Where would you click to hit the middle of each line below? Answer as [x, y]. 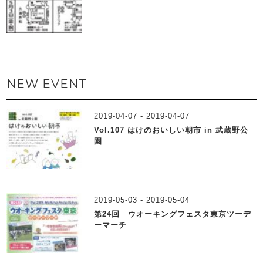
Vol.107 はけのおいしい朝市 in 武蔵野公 [171, 130]
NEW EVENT [47, 84]
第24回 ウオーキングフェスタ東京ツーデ [173, 214]
